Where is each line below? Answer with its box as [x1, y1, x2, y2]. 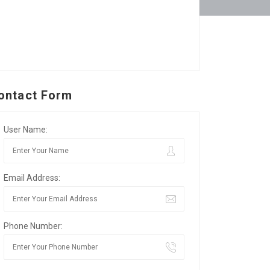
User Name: [4, 125, 48, 134]
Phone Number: [4, 221, 63, 231]
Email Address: [4, 173, 60, 183]
